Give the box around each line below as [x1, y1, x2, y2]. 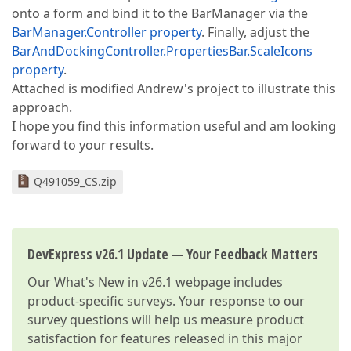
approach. [12, 99, 72, 116]
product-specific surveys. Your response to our [27, 292, 305, 309]
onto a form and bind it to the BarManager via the [12, 5, 308, 22]
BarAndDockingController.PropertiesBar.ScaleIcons [12, 42, 313, 60]
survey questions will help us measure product [27, 311, 304, 328]
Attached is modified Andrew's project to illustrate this [12, 80, 335, 97]
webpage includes [172, 273, 283, 291]
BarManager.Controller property [12, 24, 201, 41]
